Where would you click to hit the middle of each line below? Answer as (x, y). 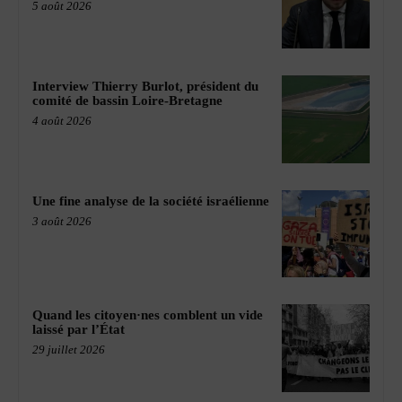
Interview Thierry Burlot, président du (145, 86)
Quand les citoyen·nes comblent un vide (148, 315)
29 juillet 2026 (69, 350)
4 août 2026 (62, 120)
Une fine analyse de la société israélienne (151, 201)
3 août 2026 (62, 221)
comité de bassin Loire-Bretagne (127, 100)
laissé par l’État (79, 330)
